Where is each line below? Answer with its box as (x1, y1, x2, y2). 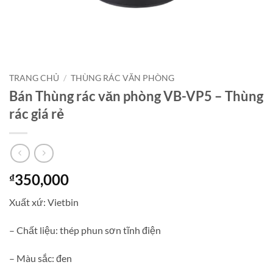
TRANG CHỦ (9, 73, 59, 83)
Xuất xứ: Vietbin (9, 196, 79, 208)
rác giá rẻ (9, 105, 64, 122)
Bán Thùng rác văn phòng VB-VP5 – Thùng (9, 87, 263, 104)
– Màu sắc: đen (9, 252, 72, 264)
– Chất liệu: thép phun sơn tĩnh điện (9, 224, 161, 236)
